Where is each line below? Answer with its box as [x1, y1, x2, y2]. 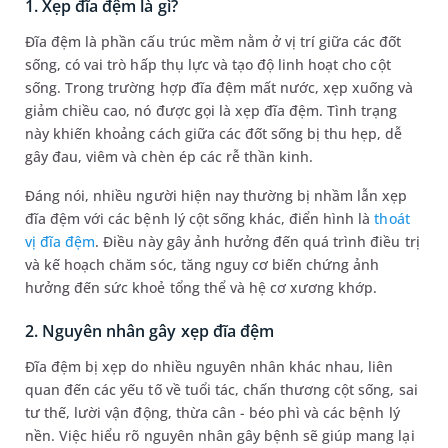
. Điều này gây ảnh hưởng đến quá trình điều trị [95, 232, 420, 251]
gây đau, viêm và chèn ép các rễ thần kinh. [25, 147, 318, 166]
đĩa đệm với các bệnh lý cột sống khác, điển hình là [25, 209, 375, 228]
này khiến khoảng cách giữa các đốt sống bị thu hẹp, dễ [25, 124, 403, 143]
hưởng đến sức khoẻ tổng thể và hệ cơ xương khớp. [25, 278, 378, 297]
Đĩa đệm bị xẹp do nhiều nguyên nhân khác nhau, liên [25, 357, 394, 376]
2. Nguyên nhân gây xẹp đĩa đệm [25, 320, 278, 342]
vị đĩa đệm [25, 232, 96, 251]
